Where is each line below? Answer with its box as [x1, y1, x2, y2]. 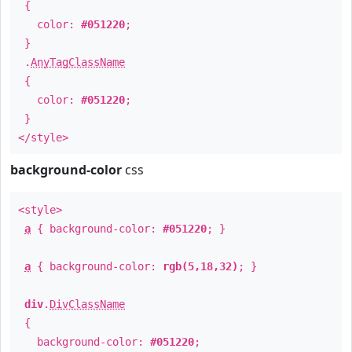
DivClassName [49, 298, 125, 310]
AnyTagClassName [31, 56, 125, 68]
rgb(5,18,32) [163, 260, 238, 273]
